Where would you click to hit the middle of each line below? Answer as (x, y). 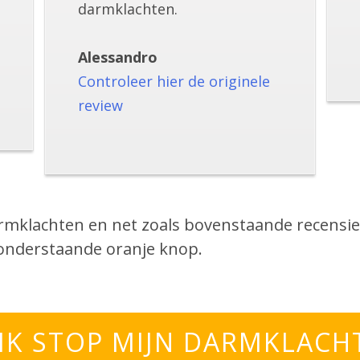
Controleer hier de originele (174, 82)
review (100, 106)
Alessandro (117, 57)
